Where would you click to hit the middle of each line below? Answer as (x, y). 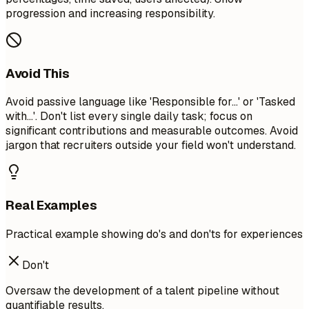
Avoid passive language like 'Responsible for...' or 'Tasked (150, 102)
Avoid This (38, 73)
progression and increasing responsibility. (110, 14)
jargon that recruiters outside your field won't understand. (151, 146)
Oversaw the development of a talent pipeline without (142, 290)
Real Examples (51, 206)
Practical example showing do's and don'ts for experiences (154, 234)
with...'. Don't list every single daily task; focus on (129, 117)
